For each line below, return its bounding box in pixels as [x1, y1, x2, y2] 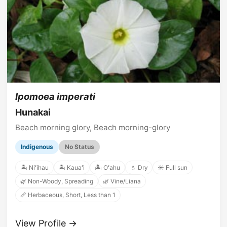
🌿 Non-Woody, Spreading [20, 177, 93, 185]
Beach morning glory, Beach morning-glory [15, 122, 170, 132]
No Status [64, 143, 94, 151]
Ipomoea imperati [15, 91, 95, 102]
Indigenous [21, 143, 54, 151]
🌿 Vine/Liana [103, 177, 141, 185]
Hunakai [15, 106, 51, 118]
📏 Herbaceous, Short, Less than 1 [20, 191, 116, 199]
